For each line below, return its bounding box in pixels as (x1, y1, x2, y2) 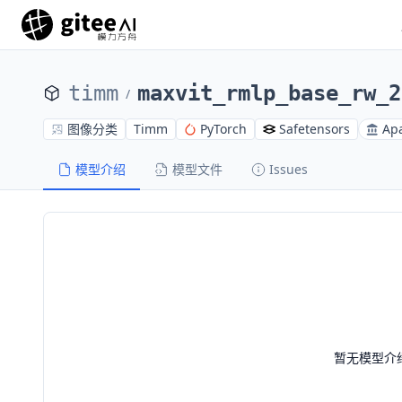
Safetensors (279, 120, 350, 137)
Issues (269, 161, 308, 178)
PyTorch (200, 120, 247, 137)
